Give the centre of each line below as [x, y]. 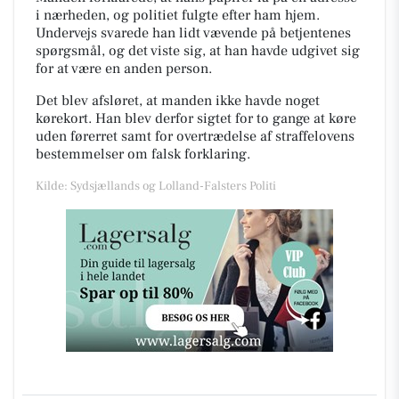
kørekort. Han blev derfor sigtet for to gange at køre [196, 119]
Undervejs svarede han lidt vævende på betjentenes [193, 33]
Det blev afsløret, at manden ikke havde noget [178, 101]
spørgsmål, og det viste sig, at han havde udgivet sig [198, 51]
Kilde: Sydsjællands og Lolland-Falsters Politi [156, 187]
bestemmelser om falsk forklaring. [143, 155]
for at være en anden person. [124, 69]
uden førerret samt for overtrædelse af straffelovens [195, 137]
